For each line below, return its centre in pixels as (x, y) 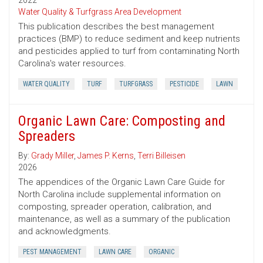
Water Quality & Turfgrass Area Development (100, 12)
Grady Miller (53, 156)
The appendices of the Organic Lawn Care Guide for (122, 182)
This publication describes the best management (116, 27)
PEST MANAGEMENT (52, 252)
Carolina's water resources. (72, 64)
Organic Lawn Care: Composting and (122, 121)
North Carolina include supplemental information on (119, 195)
